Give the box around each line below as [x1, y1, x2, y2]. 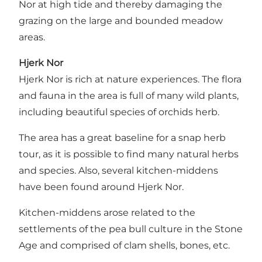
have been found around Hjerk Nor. [19, 181, 184, 193]
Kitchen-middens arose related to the [19, 207, 195, 219]
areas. [19, 32, 45, 43]
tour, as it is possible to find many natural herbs [19, 149, 239, 160]
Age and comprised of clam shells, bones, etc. [19, 240, 230, 251]
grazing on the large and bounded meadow [19, 15, 223, 27]
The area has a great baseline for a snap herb [19, 132, 226, 144]
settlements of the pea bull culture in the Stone [19, 223, 243, 235]
